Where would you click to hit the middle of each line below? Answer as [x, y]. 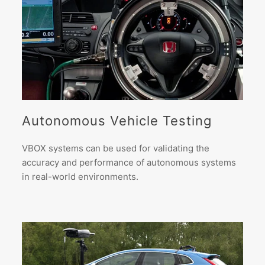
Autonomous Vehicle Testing [117, 120]
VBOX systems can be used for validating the [116, 148]
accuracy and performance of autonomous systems [129, 162]
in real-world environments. [80, 176]
